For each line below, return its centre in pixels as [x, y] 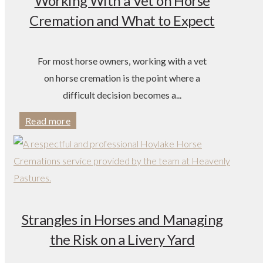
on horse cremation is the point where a [122, 78]
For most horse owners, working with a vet [122, 61]
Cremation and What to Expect [122, 21]
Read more [48, 121]
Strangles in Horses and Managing [122, 220]
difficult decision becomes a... [122, 95]
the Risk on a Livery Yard [122, 240]
